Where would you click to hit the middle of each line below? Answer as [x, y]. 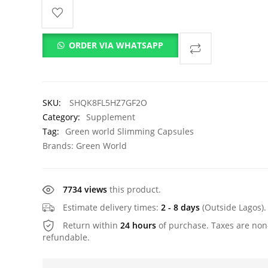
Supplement [111, 117]
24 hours [138, 225]
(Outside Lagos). [233, 207]
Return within [92, 225]
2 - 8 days [180, 207]
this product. [135, 189]
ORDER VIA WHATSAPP [116, 45]
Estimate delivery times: [112, 207]
